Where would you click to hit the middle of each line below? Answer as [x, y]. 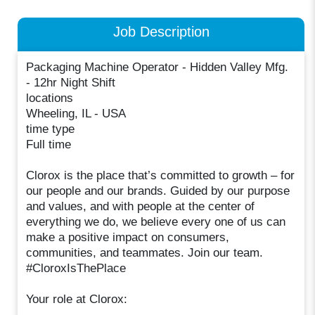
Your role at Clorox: [77, 299]
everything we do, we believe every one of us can [156, 221]
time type [51, 129]
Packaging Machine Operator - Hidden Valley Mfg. [157, 67]
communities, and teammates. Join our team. [145, 252]
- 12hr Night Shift [71, 82]
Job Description [161, 32]
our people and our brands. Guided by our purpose [158, 191]
